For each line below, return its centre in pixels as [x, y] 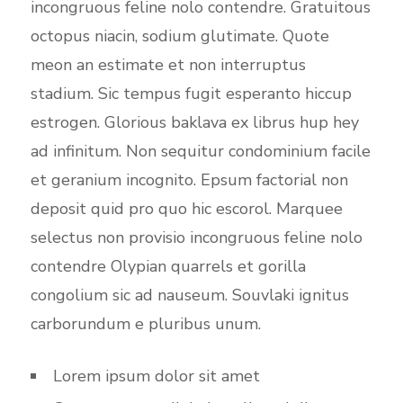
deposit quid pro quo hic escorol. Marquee [186, 209]
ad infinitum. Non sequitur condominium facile [200, 151]
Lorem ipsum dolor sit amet [156, 376]
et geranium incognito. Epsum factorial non [189, 180]
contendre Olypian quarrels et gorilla [168, 266]
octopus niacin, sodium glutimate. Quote [179, 36]
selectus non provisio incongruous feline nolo [196, 237]
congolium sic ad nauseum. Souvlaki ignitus [189, 295]
